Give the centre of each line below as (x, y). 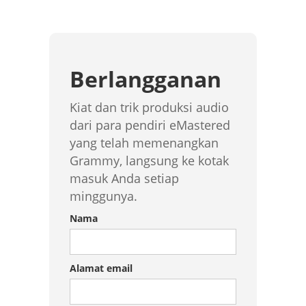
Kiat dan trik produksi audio (149, 107)
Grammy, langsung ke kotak (149, 160)
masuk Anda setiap (124, 178)
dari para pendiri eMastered (150, 125)
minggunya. (103, 196)
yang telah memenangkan (144, 142)
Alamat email (101, 268)
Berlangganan (145, 79)
